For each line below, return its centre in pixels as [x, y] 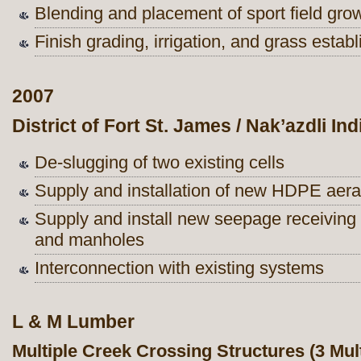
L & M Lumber [73, 322]
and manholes [89, 239]
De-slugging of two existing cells [160, 162]
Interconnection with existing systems [179, 268]
